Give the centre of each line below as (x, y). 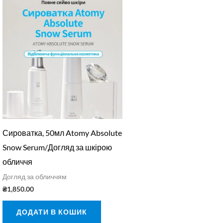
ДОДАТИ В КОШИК (52, 212)
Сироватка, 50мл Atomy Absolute (62, 132)
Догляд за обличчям (34, 176)
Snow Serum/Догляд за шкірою (57, 147)
